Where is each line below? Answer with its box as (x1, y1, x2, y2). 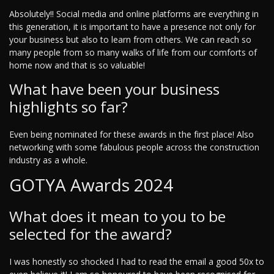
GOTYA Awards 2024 (9, 173, 173, 197)
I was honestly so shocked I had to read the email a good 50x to (9, 256, 264, 268)
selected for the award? (9, 224, 172, 245)
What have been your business (9, 79, 220, 100)
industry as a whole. (9, 154, 87, 166)
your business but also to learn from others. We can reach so (9, 34, 251, 46)
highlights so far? (9, 97, 128, 117)
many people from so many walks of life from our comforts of (9, 46, 257, 59)
